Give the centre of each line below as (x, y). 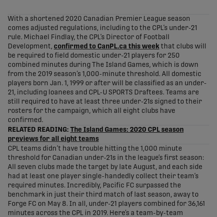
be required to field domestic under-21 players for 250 (94, 56)
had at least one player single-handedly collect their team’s (103, 177)
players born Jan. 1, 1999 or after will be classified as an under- (107, 84)
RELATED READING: (38, 130)
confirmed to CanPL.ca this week (107, 47)
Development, (31, 47)
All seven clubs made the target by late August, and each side (105, 167)
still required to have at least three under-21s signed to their (105, 102)
